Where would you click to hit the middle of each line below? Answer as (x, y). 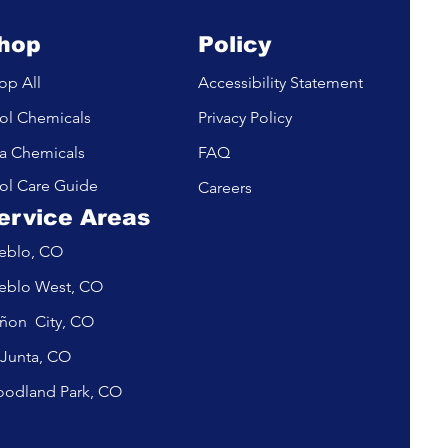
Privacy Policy (247, 117)
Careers (225, 187)
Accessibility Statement (281, 82)
